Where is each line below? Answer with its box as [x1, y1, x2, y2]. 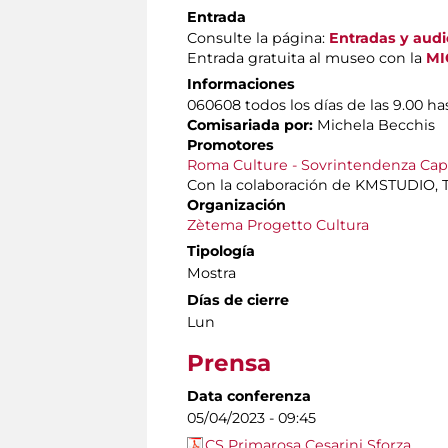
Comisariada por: [187, 116, 313, 135]
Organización [187, 196, 286, 215]
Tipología [187, 242, 255, 261]
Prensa [187, 349, 271, 378]
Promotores [187, 136, 274, 155]
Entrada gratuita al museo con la [187, 49, 426, 68]
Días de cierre [187, 291, 289, 310]
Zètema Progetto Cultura [187, 216, 369, 235]
